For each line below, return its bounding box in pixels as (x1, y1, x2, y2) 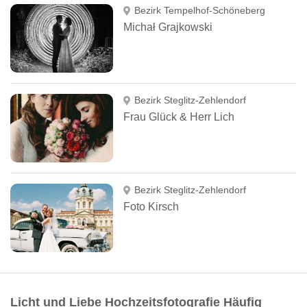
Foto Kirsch (123, 201, 179, 212)
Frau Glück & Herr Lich (123, 111, 234, 123)
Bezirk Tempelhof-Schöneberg (134, 5, 265, 16)
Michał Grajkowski (123, 21, 212, 33)
